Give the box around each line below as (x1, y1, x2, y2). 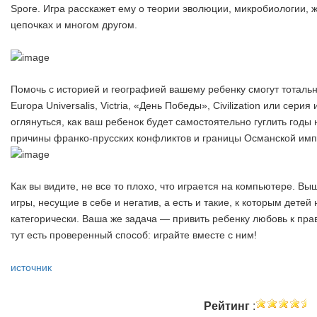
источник (11, 262, 52, 274)
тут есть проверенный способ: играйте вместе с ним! (11, 229, 257, 241)
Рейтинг (204, 297, 253, 313)
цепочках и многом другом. (11, 18, 137, 30)
